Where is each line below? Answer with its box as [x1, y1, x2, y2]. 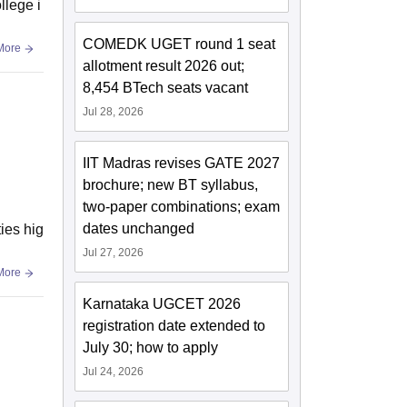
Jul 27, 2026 [83, 246, 144, 260]
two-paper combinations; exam [83, 199, 281, 215]
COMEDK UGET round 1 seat [83, 36, 276, 53]
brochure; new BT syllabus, [83, 177, 259, 194]
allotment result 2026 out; [83, 58, 245, 74]
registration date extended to [83, 318, 266, 334]
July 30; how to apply [83, 340, 219, 356]
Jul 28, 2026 [83, 105, 144, 119]
